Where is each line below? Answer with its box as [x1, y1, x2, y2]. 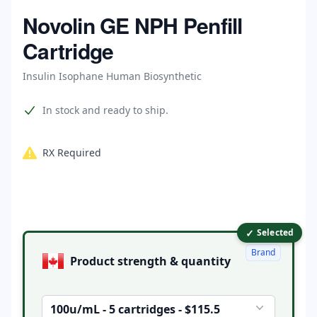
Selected [257, 226, 294, 238]
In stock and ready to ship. [42, 103, 168, 117]
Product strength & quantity [181, 253, 231, 269]
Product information [22, 102, 120, 118]
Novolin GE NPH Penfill [23, 10, 243, 40]
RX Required [42, 146, 101, 159]
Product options [22, 226, 100, 243]
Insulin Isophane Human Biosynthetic [23, 69, 202, 83]
